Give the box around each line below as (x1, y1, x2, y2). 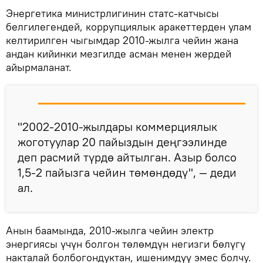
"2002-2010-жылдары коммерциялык (18, 119, 217, 134)
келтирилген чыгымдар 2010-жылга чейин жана (6, 33, 238, 48)
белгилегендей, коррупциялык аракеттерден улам (6, 20, 251, 34)
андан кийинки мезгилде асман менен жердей (6, 47, 231, 61)
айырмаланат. (6, 60, 72, 75)
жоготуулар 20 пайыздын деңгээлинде (18, 134, 227, 150)
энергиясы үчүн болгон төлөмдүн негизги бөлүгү (6, 237, 245, 251)
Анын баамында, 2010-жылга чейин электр (6, 224, 214, 238)
